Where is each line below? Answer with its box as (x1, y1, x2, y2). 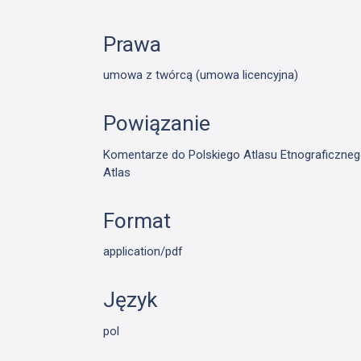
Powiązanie (103, 111, 211, 136)
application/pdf (103, 244, 184, 259)
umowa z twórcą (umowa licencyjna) (103, 68, 299, 83)
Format (103, 208, 172, 233)
